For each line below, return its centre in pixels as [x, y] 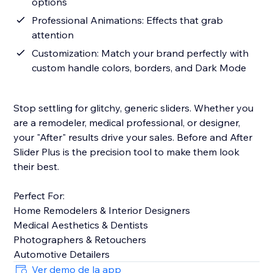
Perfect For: [39, 196]
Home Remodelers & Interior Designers [102, 211]
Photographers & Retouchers [80, 240]
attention [53, 35]
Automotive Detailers [62, 254]
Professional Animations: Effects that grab [128, 20]
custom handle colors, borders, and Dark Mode [139, 68]
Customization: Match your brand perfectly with [140, 53]
